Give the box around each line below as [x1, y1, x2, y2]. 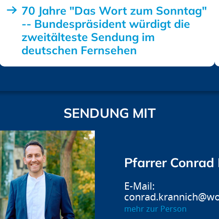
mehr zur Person [124, 203, 187, 215]
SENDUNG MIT [63, 104, 156, 121]
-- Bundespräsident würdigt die [21, 16, 190, 31]
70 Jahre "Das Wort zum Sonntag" [21, 3, 207, 18]
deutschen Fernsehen [21, 43, 137, 57]
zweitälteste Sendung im [21, 29, 155, 44]
